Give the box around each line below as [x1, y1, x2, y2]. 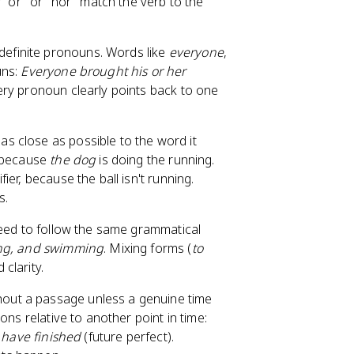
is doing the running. [96, 151, 215, 168]
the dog [50, 151, 96, 168]
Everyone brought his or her [21, 62, 186, 80]
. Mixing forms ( [104, 239, 192, 257]
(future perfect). [81, 328, 174, 345]
